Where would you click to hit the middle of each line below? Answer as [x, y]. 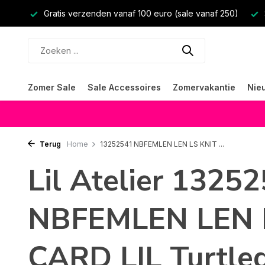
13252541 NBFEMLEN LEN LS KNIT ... [162, 144]
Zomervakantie [204, 87]
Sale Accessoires [124, 87]
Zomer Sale [52, 87]
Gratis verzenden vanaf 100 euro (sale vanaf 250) [140, 13]
